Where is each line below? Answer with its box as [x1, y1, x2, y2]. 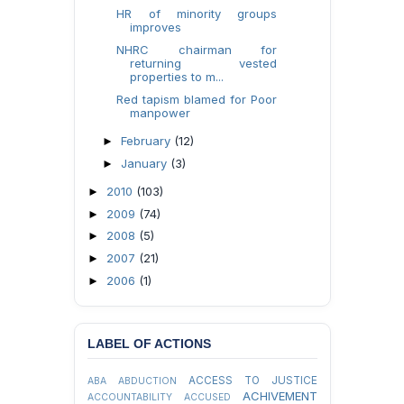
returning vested [130, 55, 277, 70]
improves [130, 20, 182, 34]
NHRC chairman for [116, 41, 277, 57]
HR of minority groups [116, 6, 277, 21]
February [120, 133, 174, 148]
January [120, 155, 170, 170]
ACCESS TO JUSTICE [188, 374, 317, 388]
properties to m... [130, 69, 225, 84]
